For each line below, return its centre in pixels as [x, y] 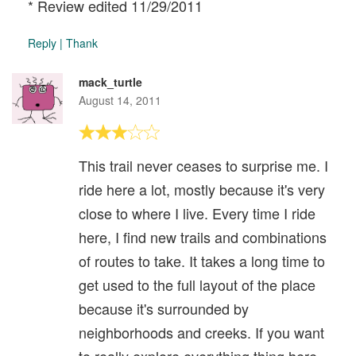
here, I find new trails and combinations [203, 236]
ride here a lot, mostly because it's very [202, 189]
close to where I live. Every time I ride [197, 213]
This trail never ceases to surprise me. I [203, 165]
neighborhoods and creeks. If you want [201, 332]
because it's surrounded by [164, 308]
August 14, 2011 [120, 100]
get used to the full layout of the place [197, 284]
